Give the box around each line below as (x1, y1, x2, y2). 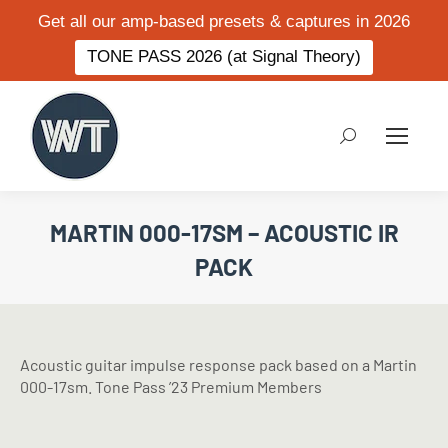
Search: (339, 128, 393, 147)
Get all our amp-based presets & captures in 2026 (38, 12, 410, 31)
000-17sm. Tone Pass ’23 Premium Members (20, 377, 322, 396)
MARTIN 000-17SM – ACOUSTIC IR (49, 218, 399, 247)
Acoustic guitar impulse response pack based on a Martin (20, 355, 417, 374)
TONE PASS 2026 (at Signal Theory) (87, 47, 361, 66)
